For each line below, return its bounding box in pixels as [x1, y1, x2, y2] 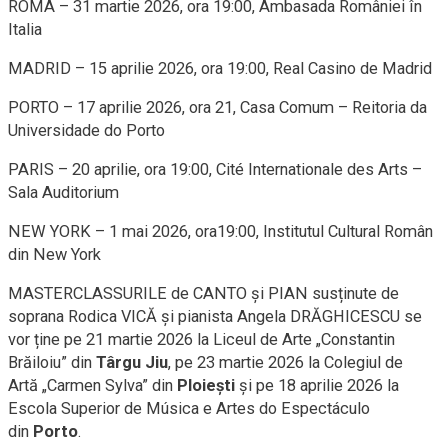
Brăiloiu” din [8, 353, 96, 372]
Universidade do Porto [8, 121, 165, 140]
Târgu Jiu [96, 353, 168, 372]
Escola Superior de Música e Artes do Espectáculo [8, 399, 370, 418]
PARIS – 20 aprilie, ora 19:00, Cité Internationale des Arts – [8, 160, 422, 179]
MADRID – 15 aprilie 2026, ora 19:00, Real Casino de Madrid [8, 59, 432, 78]
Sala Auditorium [8, 183, 119, 202]
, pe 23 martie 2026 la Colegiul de [168, 353, 403, 372]
